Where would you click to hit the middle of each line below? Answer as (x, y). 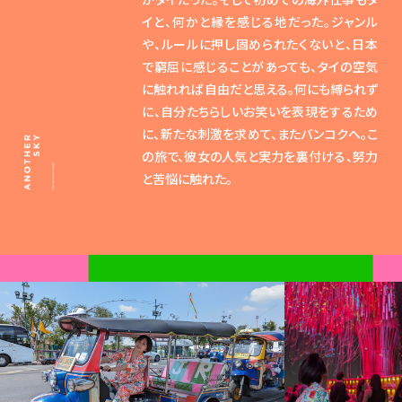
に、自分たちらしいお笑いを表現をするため (260, 112)
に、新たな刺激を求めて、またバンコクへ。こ (260, 134)
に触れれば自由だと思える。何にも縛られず (260, 89)
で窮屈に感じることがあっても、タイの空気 (260, 67)
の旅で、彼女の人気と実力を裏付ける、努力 (260, 157)
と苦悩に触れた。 (188, 179)
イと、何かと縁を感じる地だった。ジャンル (260, 22)
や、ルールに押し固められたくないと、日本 (260, 44)
